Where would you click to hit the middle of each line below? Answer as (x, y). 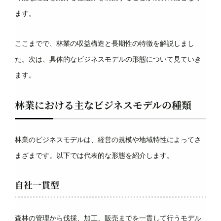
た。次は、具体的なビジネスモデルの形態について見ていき (108, 59)
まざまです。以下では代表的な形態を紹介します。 (94, 155)
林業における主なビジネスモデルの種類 (103, 105)
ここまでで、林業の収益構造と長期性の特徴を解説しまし (105, 43)
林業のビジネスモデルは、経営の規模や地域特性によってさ (108, 140)
